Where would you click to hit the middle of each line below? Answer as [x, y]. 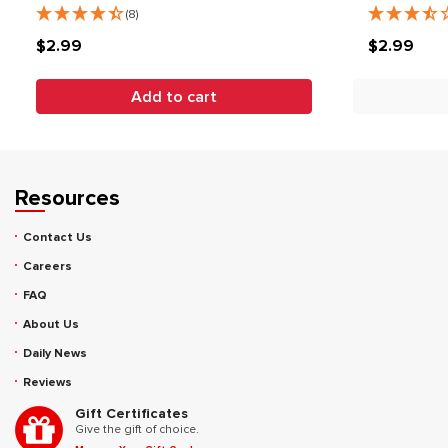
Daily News [55, 354]
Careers [47, 267]
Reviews [47, 383]
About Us [51, 325]
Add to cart [174, 96]
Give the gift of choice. [137, 430]
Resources [67, 199]
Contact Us [57, 238]
